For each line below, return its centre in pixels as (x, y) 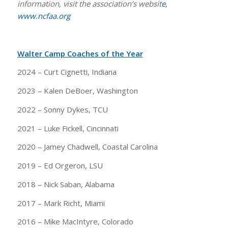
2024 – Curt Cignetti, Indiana (67, 72)
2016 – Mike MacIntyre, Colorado (75, 222)
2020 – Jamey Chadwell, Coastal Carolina (87, 147)
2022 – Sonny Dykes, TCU (62, 109)
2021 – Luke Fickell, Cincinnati (68, 128)
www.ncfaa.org (44, 16)
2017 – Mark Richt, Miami (61, 203)
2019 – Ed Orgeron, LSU (60, 166)
